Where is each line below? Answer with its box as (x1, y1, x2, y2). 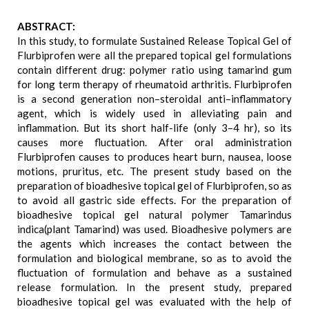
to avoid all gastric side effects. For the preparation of (17, 194, 292, 206)
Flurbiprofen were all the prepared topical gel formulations (17, 49, 292, 61)
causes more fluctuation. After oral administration (17, 136, 292, 148)
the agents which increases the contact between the (17, 237, 292, 250)
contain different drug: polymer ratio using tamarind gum (17, 63, 292, 76)
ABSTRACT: (17, 20, 75, 32)
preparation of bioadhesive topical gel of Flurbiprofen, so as (17, 179, 292, 192)
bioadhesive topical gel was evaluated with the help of (17, 295, 292, 308)
